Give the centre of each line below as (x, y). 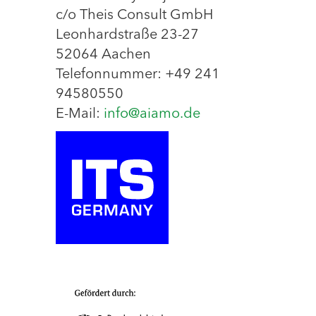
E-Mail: (80, 114)
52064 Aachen (103, 55)
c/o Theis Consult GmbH (134, 16)
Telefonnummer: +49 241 (138, 75)
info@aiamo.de (152, 114)
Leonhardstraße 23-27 (127, 35)
